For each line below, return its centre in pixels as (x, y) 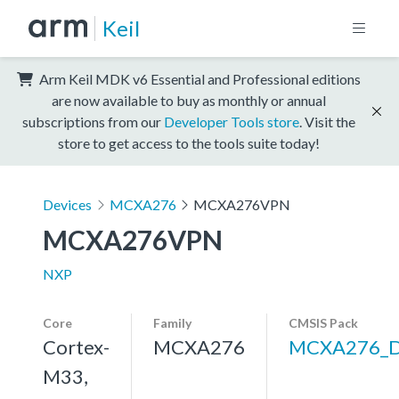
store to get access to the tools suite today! (189, 142)
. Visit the (327, 121)
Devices (67, 204)
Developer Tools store (232, 121)
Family (172, 322)
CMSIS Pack (323, 322)
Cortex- (76, 346)
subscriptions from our (93, 121)
